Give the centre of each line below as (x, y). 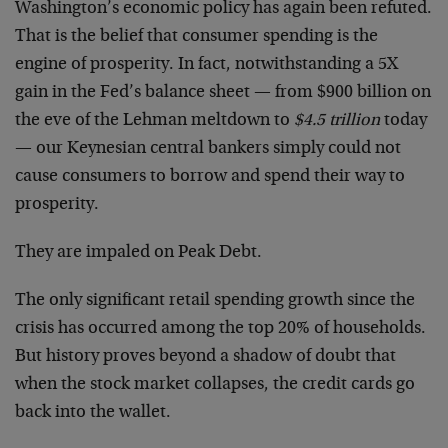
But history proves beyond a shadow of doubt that (205, 356)
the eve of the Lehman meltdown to (154, 120)
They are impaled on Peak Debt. (138, 252)
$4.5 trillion (337, 120)
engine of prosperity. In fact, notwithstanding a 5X (206, 64)
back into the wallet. (93, 412)
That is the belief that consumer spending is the (196, 36)
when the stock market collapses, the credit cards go (215, 384)
